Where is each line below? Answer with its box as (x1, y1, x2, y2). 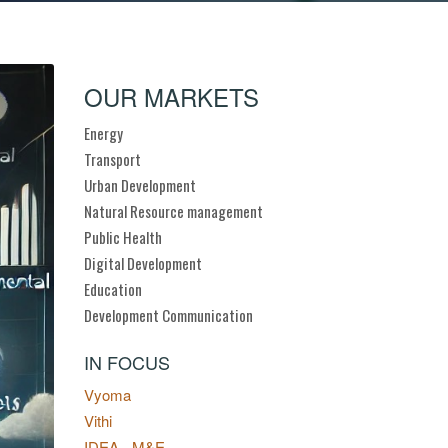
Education (83, 278, 142, 300)
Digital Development (83, 252, 202, 274)
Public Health (83, 226, 162, 248)
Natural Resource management (83, 200, 263, 222)
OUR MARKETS (83, 79, 259, 114)
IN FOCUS (83, 349, 170, 375)
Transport (83, 148, 141, 170)
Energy (83, 122, 123, 144)
